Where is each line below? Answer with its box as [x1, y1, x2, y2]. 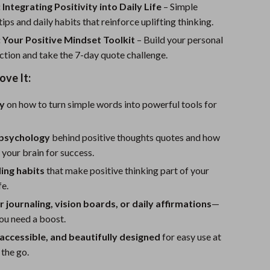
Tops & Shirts [64, 19, 116, 29]
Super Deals [55, 42, 103, 52]
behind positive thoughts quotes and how [50, 131, 221, 143]
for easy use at [160, 231, 222, 242]
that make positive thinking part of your [45, 165, 210, 176]
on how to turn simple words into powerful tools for [5, 98, 218, 110]
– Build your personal [135, 34, 224, 45]
